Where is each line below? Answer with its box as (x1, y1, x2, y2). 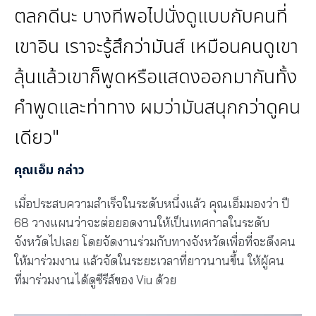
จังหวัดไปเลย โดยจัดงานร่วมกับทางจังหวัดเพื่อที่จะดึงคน (14, 234, 296, 250)
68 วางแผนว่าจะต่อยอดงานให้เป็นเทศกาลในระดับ (14, 215, 269, 231)
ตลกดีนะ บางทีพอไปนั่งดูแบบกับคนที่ (14, 2, 288, 32)
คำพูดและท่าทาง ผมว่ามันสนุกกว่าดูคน (14, 93, 300, 123)
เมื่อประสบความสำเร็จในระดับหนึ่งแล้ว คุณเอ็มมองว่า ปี (14, 196, 289, 212)
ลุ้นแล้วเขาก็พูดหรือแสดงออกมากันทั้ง (14, 63, 297, 92)
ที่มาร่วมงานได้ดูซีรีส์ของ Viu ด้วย (14, 272, 176, 288)
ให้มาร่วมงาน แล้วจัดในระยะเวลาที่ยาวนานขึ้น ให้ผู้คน (14, 253, 284, 269)
